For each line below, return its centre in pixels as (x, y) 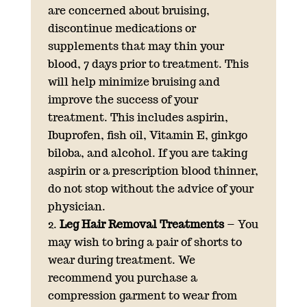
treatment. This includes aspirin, (138, 117)
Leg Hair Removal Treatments (142, 224)
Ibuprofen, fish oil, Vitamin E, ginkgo (147, 135)
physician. (76, 206)
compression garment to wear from (142, 295)
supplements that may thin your (136, 46)
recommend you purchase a (122, 278)
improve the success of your (123, 99)
